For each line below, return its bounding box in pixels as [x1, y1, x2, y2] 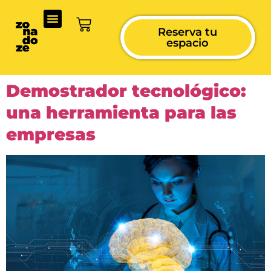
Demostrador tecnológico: [6, 80, 246, 101]
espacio [166, 36, 209, 50]
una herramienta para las [6, 102, 237, 123]
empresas [6, 124, 96, 145]
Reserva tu [158, 25, 218, 39]
